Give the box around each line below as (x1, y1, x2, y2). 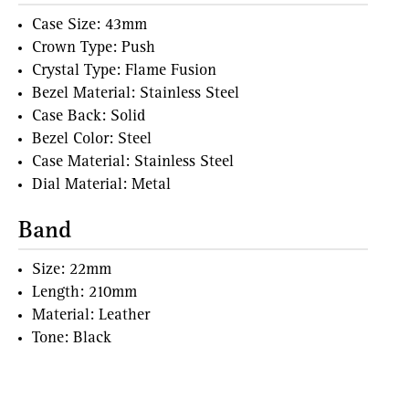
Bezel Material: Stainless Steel (32, 87, 239, 102)
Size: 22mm (32, 263, 111, 278)
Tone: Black (32, 331, 111, 347)
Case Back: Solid (32, 110, 145, 125)
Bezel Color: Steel (32, 132, 152, 148)
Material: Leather (32, 309, 150, 324)
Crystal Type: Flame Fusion (32, 64, 216, 79)
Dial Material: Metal (32, 178, 171, 194)
